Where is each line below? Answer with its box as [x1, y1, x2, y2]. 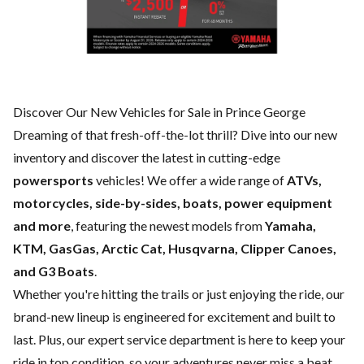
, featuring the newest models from [71, 218, 265, 234]
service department [127, 331, 235, 348]
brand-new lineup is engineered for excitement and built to [13, 309, 336, 325]
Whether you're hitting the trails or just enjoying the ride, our [13, 286, 344, 302]
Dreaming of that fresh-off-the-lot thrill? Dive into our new [13, 127, 337, 143]
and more [13, 218, 71, 234]
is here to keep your [235, 331, 345, 348]
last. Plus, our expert [13, 331, 127, 348]
